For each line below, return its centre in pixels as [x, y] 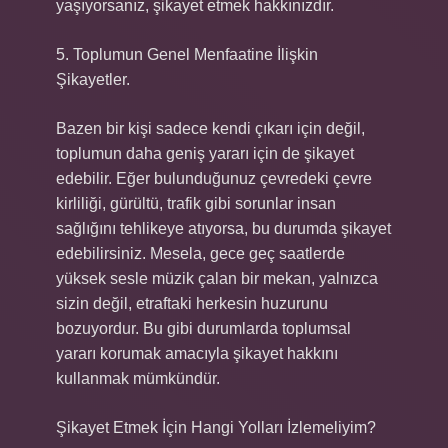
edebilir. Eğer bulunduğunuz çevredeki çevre [214, 178]
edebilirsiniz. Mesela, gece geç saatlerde [200, 253]
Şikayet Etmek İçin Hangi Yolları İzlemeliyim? [216, 427]
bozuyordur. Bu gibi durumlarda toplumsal [203, 328]
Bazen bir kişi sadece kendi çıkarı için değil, [210, 128]
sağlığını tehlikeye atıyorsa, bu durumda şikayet [223, 228]
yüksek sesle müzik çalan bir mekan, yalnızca [217, 278]
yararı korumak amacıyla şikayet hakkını [197, 353]
